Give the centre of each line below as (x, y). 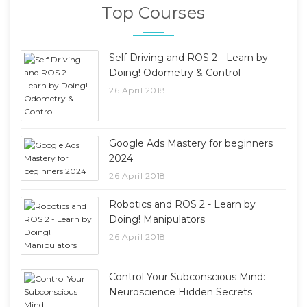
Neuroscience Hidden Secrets (181, 292)
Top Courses (153, 12)
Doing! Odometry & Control (175, 72)
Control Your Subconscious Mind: (187, 277)
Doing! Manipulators (157, 219)
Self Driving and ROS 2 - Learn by (189, 57)
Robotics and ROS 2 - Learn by (183, 204)
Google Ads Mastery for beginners (191, 143)
